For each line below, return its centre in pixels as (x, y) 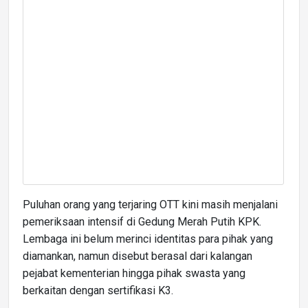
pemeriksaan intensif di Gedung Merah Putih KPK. (142, 221)
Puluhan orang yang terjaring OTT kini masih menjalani (150, 204)
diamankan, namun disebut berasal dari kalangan (137, 256)
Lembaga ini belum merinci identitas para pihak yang (148, 239)
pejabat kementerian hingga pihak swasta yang (134, 273)
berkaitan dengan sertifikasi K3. (98, 290)
